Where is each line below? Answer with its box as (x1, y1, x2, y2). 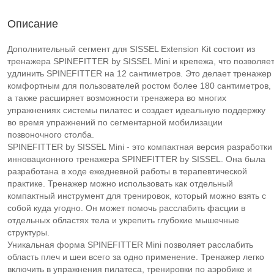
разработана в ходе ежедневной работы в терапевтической (7, 166, 247, 176)
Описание (7, 18, 58, 30)
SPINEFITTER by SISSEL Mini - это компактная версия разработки (7, 142, 272, 152)
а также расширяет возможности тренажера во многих (7, 93, 226, 103)
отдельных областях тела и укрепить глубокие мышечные (7, 215, 239, 225)
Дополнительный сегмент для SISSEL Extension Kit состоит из (7, 44, 255, 54)
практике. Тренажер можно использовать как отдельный (7, 179, 233, 188)
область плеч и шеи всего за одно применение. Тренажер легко (7, 252, 264, 262)
